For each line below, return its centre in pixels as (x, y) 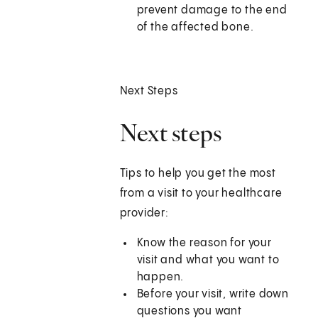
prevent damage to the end (212, 11)
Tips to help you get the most (198, 174)
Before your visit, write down (213, 295)
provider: (144, 214)
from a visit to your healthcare (201, 194)
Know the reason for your (204, 243)
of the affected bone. (195, 28)
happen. (160, 278)
